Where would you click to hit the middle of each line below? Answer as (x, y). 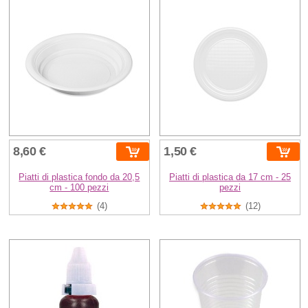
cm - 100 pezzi (79, 188)
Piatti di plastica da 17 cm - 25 (230, 177)
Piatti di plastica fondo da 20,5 (79, 177)
